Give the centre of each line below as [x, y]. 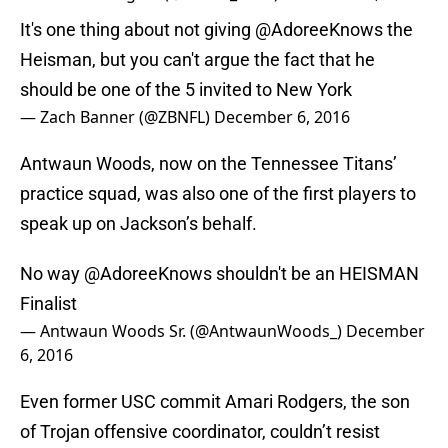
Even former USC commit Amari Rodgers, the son [215, 402]
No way [52, 274]
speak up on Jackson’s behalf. [138, 224]
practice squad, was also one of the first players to [218, 194]
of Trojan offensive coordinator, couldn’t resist [200, 432]
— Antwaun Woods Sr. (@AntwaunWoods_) [183, 331]
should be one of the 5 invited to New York [186, 90]
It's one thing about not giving [137, 30]
